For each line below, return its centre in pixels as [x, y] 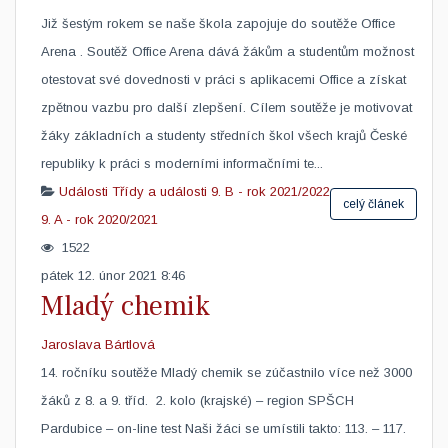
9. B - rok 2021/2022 [270, 191]
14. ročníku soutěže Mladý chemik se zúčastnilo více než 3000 [226, 372]
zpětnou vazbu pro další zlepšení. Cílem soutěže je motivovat [226, 107]
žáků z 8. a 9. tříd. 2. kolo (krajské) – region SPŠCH [197, 400]
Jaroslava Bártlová [98, 344]
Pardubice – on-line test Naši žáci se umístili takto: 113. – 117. [223, 428]
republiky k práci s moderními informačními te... [182, 163]
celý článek [373, 204]
